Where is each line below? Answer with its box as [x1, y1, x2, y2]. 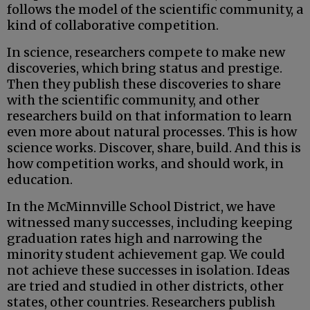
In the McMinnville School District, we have [7, 199, 275, 215]
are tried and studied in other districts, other [7, 278, 284, 295]
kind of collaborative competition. [7, 17, 219, 34]
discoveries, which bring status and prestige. [7, 60, 282, 77]
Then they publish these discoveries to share [7, 76, 281, 93]
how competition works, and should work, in [7, 156, 284, 172]
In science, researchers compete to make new [7, 44, 285, 61]
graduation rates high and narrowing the [7, 230, 262, 247]
